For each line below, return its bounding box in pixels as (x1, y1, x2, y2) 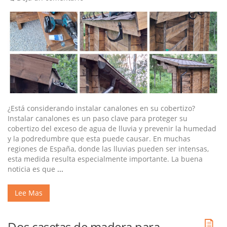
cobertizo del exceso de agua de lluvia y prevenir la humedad (8, 124, 216, 134)
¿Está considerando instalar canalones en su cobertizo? (8, 103, 195, 113)
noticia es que (8, 164, 57, 174)
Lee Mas (15, 188, 43, 198)
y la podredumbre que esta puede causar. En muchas (8, 134, 191, 144)
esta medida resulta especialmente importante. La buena (8, 154, 203, 164)
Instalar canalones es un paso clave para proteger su (8, 113, 187, 124)
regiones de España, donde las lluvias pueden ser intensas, (8, 144, 209, 154)
